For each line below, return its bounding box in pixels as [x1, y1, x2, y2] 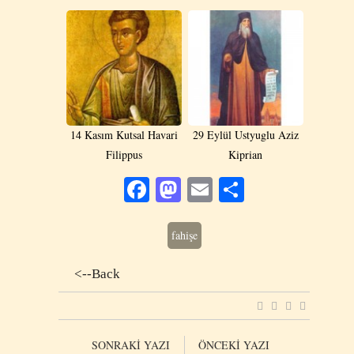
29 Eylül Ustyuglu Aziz [192, 126, 299, 142]
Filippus [105, 146, 142, 162]
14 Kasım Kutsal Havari [70, 126, 178, 142]
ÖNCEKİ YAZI [198, 337, 269, 352]
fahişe [171, 227, 198, 243]
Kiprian [228, 146, 262, 162]
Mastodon [181, 171, 281, 206]
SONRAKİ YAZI [92, 337, 171, 352]
